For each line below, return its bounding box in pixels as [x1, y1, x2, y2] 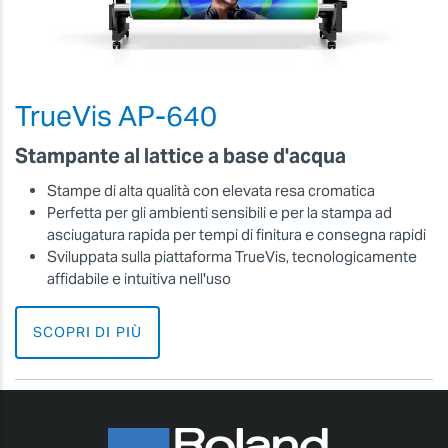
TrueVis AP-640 [15, 98, 217, 135]
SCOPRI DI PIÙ [33, 323, 142, 342]
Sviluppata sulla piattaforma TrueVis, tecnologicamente [47, 247, 417, 267]
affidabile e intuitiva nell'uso [47, 269, 231, 289]
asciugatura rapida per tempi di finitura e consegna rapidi [47, 225, 426, 245]
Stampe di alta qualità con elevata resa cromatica [47, 181, 375, 201]
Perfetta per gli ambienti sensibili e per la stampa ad [47, 203, 392, 223]
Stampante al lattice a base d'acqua [15, 142, 346, 169]
